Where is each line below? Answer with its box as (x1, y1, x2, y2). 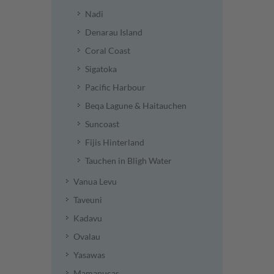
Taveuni (73, 194, 102, 205)
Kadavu (73, 213, 102, 223)
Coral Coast (85, 45, 130, 56)
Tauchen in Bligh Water (85, 155, 172, 166)
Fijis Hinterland (85, 137, 144, 147)
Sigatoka (85, 64, 117, 74)
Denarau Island (85, 27, 143, 37)
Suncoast (85, 119, 119, 129)
